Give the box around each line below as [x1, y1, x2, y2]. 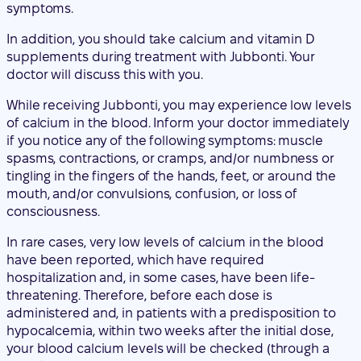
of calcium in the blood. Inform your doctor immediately [6, 25, 349, 39]
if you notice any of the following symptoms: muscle [6, 43, 323, 57]
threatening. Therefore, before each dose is [6, 197, 272, 212]
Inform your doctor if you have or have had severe [6, 299, 314, 313]
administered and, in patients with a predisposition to [6, 215, 336, 230]
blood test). [6, 268, 77, 283]
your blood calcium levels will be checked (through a [6, 251, 330, 265]
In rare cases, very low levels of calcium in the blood [6, 144, 324, 159]
